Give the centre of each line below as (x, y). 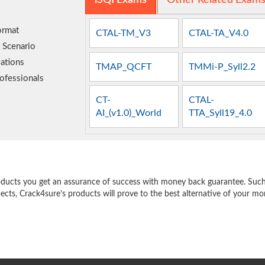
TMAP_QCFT (124, 67)
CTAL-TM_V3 (124, 33)
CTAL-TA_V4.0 (219, 33)
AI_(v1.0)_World (129, 113)
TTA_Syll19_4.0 (221, 113)
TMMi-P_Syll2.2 (222, 67)
